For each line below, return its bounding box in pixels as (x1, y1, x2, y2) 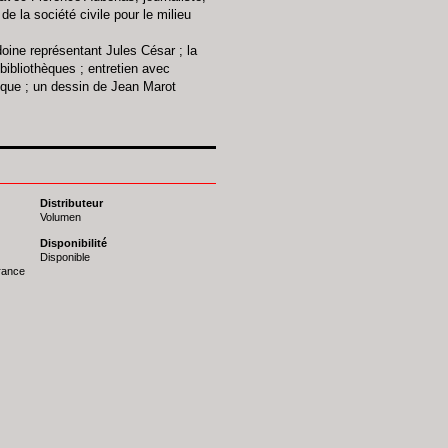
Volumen (40, 210, 81, 223)
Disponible (40, 250, 90, 263)
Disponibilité (40, 236, 107, 249)
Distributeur (40, 196, 103, 209)
